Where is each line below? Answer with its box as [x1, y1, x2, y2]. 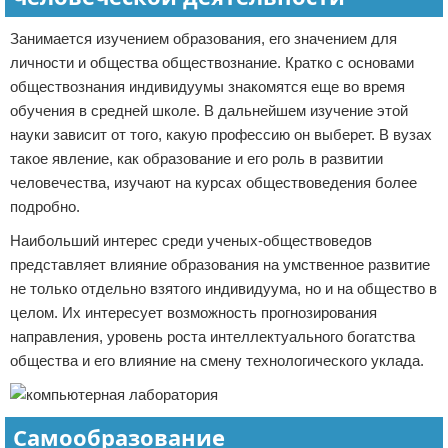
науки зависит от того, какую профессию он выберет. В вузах [10, 126, 432, 143]
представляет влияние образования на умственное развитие [10, 256, 430, 273]
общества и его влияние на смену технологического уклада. [10, 352, 424, 369]
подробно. [10, 198, 80, 215]
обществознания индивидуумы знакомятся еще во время [10, 78, 405, 95]
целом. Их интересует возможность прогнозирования [10, 304, 377, 321]
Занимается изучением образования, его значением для [10, 30, 397, 47]
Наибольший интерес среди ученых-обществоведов [10, 232, 372, 249]
